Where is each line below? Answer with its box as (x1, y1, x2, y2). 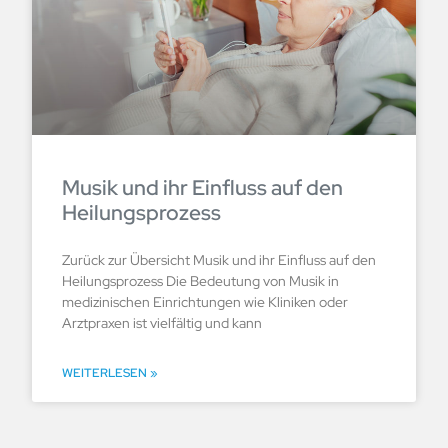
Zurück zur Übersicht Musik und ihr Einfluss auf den (62, 251, 376, 270)
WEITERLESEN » (62, 365, 158, 382)
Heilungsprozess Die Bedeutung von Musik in (62, 272, 339, 291)
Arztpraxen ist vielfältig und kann (62, 314, 262, 333)
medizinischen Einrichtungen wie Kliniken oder (62, 293, 348, 312)
